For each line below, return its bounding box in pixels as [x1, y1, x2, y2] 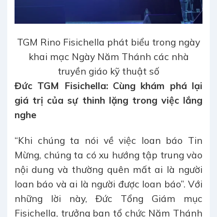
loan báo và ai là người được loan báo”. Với [15, 178, 202, 190]
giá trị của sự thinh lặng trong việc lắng [15, 94, 202, 107]
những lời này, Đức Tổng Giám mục [15, 193, 202, 205]
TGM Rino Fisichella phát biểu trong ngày [17, 36, 200, 48]
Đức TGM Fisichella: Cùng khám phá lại [15, 80, 202, 92]
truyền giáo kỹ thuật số [58, 65, 159, 77]
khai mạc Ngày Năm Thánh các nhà [28, 51, 189, 63]
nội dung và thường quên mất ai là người [15, 164, 202, 176]
